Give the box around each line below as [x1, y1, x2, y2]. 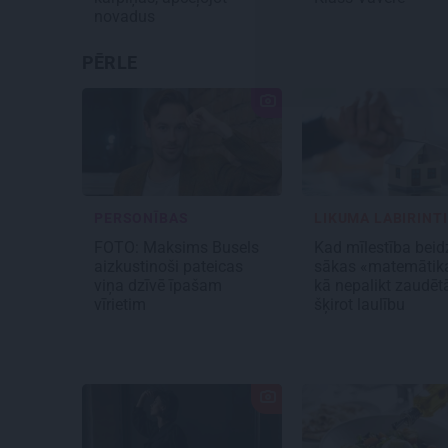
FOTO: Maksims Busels [94, 238, 259, 258]
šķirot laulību [314, 295, 409, 315]
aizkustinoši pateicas [94, 257, 243, 277]
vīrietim [94, 295, 150, 315]
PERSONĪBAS [94, 210, 189, 227]
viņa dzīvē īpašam [94, 276, 222, 296]
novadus [94, 7, 159, 27]
